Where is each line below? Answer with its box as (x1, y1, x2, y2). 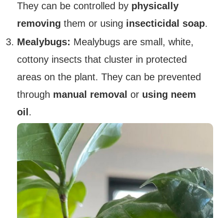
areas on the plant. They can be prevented (17, 71, 201, 82)
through (17, 89, 53, 100)
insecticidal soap (123, 18, 205, 29)
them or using (61, 18, 123, 29)
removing (17, 18, 61, 29)
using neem (139, 89, 196, 100)
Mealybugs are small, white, (71, 36, 194, 47)
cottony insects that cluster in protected (17, 54, 187, 65)
